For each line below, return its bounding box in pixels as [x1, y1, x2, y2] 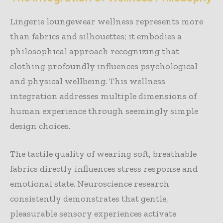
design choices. [10, 120, 70, 131]
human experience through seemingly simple [10, 105, 198, 116]
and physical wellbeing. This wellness [10, 75, 165, 87]
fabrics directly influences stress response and [10, 163, 198, 174]
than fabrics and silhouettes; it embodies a [10, 30, 182, 42]
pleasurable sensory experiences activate [10, 208, 176, 219]
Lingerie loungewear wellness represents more [10, 15, 203, 27]
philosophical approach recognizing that [10, 45, 179, 57]
